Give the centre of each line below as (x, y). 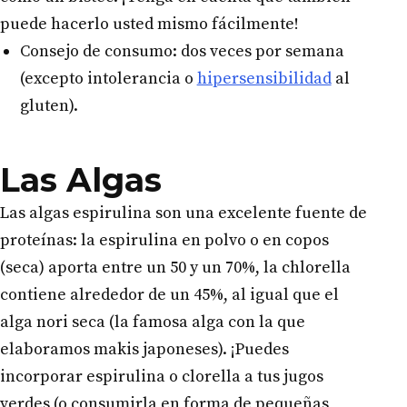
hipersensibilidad (264, 78)
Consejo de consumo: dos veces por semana (182, 51)
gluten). (49, 105)
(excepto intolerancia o (108, 78)
